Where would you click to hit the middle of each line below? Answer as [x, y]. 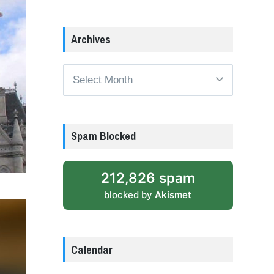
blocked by [130, 194]
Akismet [173, 194]
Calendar [91, 250]
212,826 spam [148, 177]
